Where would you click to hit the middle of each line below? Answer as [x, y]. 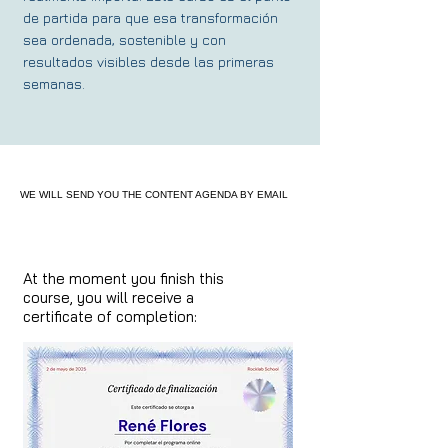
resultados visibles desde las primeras [148, 61]
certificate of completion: [110, 316]
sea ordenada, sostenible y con [124, 39]
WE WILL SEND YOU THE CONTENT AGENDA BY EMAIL [154, 194]
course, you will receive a [108, 297]
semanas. [54, 83]
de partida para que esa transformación [150, 17]
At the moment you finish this [123, 278]
